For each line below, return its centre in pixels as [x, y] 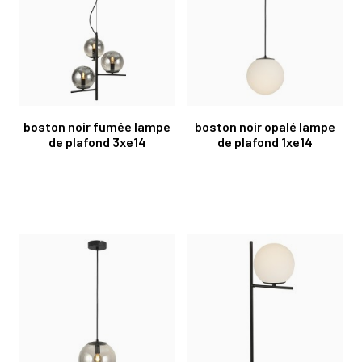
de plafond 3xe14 [97, 141]
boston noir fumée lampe [97, 126]
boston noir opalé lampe [265, 126]
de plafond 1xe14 [265, 141]
